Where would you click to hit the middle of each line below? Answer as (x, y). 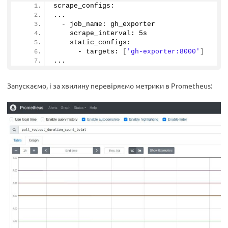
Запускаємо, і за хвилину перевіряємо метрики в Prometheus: (110, 86)
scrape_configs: (84, 6)
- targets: (88, 52)
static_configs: (92, 43)
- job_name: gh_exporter (104, 24)
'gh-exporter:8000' (163, 52)
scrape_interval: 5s (100, 34)
